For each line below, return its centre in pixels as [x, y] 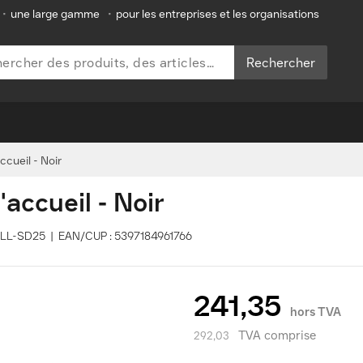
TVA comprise [277, 335]
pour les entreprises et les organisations [218, 14]
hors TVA [316, 312]
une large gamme [55, 14]
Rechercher [281, 62]
